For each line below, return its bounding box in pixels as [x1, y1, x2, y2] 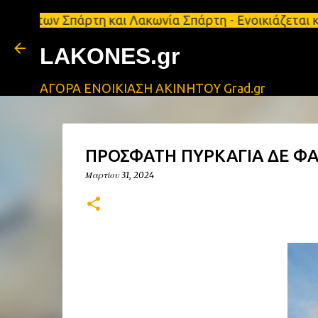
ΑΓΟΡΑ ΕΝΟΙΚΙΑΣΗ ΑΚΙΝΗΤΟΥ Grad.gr [40, 81, 265, 95]
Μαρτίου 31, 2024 [84, 170, 154, 180]
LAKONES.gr [40, 43, 180, 69]
